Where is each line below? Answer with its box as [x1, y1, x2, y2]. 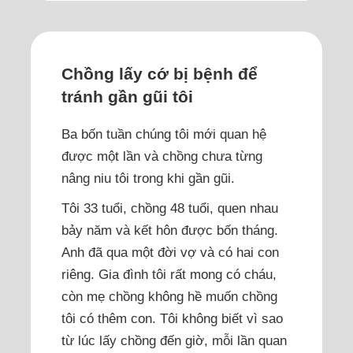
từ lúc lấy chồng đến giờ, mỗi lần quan [61, 332, 288, 348]
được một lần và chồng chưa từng [61, 147, 263, 164]
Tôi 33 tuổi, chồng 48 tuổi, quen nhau [61, 199, 279, 216]
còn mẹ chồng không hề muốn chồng [61, 288, 278, 304]
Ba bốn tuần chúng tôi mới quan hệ [61, 125, 267, 142]
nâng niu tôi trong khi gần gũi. [61, 169, 236, 186]
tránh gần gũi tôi [61, 87, 194, 106]
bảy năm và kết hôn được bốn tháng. [61, 221, 279, 238]
